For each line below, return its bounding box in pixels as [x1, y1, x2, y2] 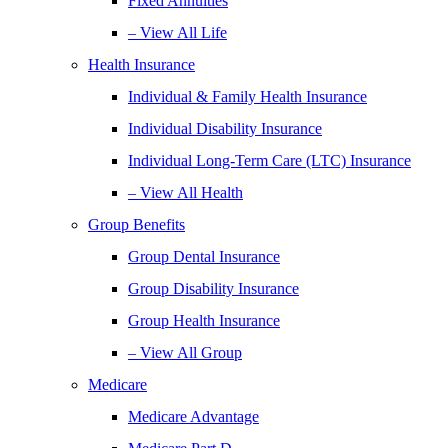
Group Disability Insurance [128, 280, 299, 297]
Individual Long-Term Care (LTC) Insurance [128, 152, 411, 169]
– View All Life [128, 24, 227, 41]
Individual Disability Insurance [128, 120, 322, 137]
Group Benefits [88, 216, 185, 233]
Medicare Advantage [128, 408, 259, 425]
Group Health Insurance [128, 312, 280, 329]
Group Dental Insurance [128, 248, 280, 265]
